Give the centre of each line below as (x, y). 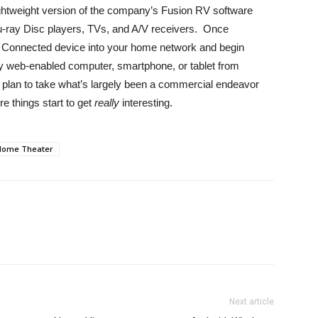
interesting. (146, 103)
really (107, 103)
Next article (252, 302)
